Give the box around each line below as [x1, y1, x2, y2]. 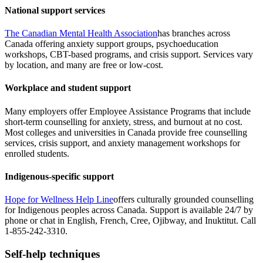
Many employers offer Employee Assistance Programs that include [5, 106, 251, 116]
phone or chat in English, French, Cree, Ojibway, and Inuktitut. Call [5, 215, 256, 226]
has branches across [157, 28, 230, 39]
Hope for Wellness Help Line [5, 194, 113, 205]
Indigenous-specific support [5, 171, 114, 181]
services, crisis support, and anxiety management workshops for [5, 137, 240, 148]
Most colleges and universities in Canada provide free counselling [5, 127, 247, 137]
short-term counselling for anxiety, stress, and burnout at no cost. [5, 116, 242, 127]
